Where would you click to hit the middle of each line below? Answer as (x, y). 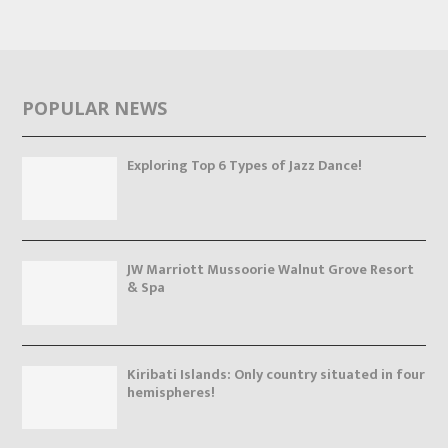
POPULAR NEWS (94, 108)
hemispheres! (170, 392)
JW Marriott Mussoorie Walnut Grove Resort (270, 270)
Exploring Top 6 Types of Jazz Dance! (244, 166)
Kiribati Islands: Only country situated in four (275, 374)
